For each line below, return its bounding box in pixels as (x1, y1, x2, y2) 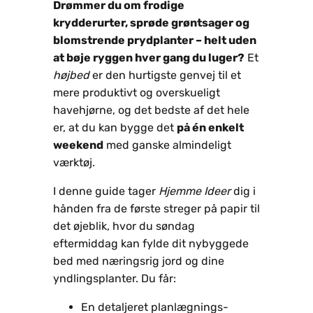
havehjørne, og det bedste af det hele (53, 103, 249, 117)
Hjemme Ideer (159, 184, 231, 198)
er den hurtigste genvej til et (89, 68, 241, 82)
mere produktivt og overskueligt (53, 85, 220, 99)
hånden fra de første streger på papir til (53, 201, 260, 215)
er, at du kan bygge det (53, 120, 177, 134)
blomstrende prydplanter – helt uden (53, 33, 256, 47)
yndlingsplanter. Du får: (53, 271, 176, 285)
